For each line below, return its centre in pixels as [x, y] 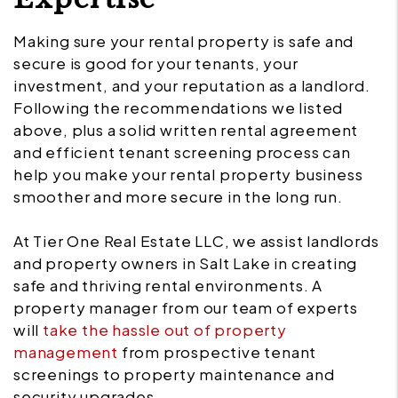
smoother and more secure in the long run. [178, 197]
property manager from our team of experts [186, 308]
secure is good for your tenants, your [156, 64]
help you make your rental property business [188, 175]
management [66, 352]
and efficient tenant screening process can [182, 152]
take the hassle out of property [165, 330]
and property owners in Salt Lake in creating [186, 263]
